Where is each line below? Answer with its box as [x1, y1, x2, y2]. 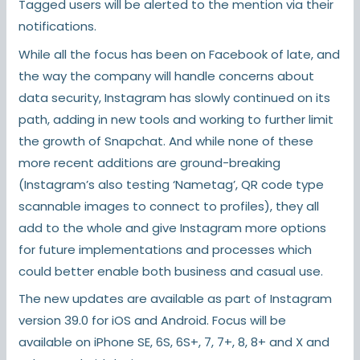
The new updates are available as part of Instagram [18, 290, 333, 308]
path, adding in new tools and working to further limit [18, 110, 334, 128]
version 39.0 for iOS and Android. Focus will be [18, 312, 287, 329]
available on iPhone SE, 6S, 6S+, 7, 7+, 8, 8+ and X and [18, 333, 330, 351]
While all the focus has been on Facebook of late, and [18, 45, 341, 63]
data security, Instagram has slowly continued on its [18, 88, 331, 106]
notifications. [18, 18, 97, 35]
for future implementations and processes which [18, 240, 313, 258]
